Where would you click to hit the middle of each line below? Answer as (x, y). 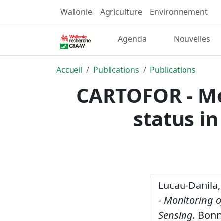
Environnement (179, 12)
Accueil (69, 69)
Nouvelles (192, 39)
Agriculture (121, 12)
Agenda (132, 39)
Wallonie (76, 12)
